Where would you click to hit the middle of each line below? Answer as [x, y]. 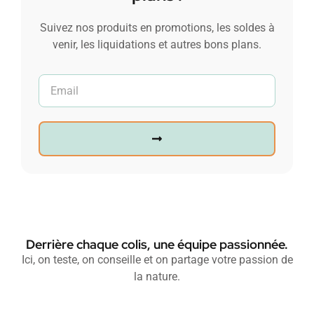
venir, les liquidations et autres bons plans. [157, 45]
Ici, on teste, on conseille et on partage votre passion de [157, 260]
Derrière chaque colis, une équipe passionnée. [157, 245]
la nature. [157, 277]
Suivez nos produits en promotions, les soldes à [157, 28]
